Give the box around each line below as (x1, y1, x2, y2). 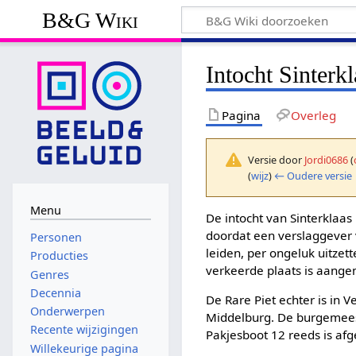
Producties (29, 248, 88, 264)
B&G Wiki (42, 7, 139, 33)
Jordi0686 (304, 152, 349, 167)
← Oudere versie (274, 168, 353, 183)
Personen (29, 230, 82, 246)
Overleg (290, 106, 336, 123)
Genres (29, 266, 69, 282)
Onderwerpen (29, 304, 105, 319)
